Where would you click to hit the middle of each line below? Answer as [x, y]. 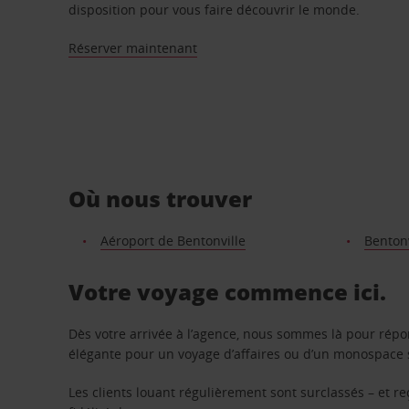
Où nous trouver [161, 198]
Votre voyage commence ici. [228, 291]
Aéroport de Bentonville [173, 240]
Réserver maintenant [133, 48]
